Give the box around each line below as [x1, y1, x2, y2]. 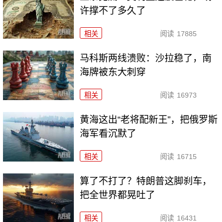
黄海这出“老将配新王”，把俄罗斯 [80, 114, 218, 125]
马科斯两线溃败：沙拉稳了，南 [80, 53, 212, 63]
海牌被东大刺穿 [80, 66, 146, 77]
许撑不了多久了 [80, 5, 146, 16]
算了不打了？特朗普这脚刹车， [80, 175, 212, 186]
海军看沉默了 [80, 128, 137, 139]
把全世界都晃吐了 [80, 189, 156, 200]
